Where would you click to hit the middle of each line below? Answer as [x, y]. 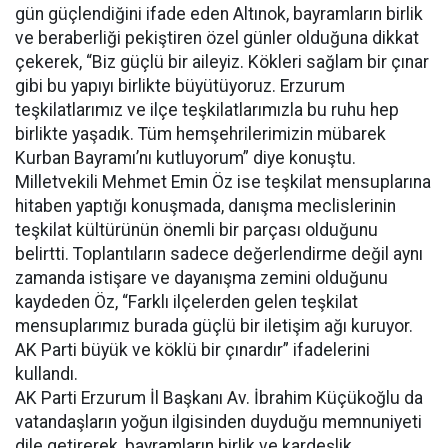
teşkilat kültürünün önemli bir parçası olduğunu [196, 230]
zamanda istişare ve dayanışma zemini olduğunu [201, 278]
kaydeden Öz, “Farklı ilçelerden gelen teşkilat [186, 302]
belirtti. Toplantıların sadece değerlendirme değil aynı [219, 254]
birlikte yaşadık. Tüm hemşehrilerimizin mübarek [200, 134]
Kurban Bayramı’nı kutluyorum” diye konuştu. [185, 158]
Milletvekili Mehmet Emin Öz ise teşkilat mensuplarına [223, 182]
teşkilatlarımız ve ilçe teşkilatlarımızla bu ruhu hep [207, 110]
